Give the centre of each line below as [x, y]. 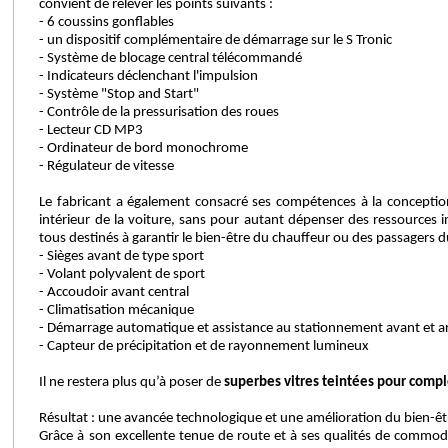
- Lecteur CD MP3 [91, 130]
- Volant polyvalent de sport [122, 274]
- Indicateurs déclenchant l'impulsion [149, 76]
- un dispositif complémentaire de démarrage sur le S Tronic [216, 40]
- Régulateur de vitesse [107, 166]
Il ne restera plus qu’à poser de [132, 382]
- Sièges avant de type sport [122, 256]
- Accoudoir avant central [114, 292]
